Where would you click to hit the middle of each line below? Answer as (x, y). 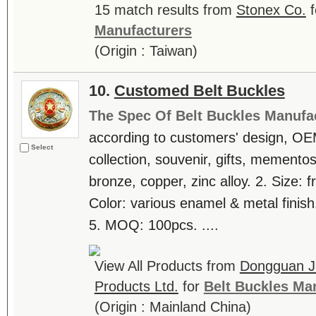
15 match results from (165, 10)
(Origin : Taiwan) (146, 51)
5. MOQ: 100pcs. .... (153, 225)
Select (42, 147)
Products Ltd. (136, 286)
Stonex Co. (271, 10)
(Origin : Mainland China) (172, 307)
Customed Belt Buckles (199, 91)
